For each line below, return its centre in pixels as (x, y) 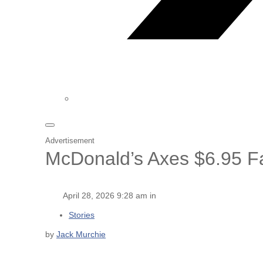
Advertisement (70, 141)
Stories (82, 215)
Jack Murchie (81, 234)
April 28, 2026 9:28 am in (109, 195)
